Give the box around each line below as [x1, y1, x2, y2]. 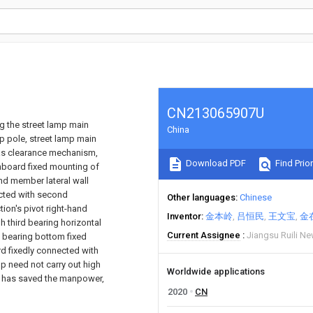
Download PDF [184, 158, 246, 169]
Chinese [240, 192, 272, 203]
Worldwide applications [167, 266, 265, 277]
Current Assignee [167, 230, 240, 240]
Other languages [167, 192, 235, 203]
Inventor [167, 211, 201, 221]
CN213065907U [167, 105, 264, 122]
